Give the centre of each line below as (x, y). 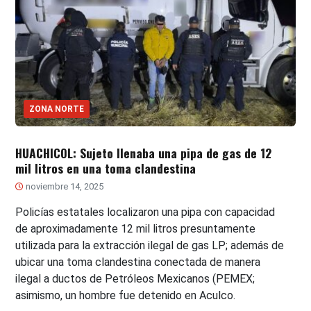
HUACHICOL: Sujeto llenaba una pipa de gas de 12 (144, 152)
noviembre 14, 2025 (64, 186)
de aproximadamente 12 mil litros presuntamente (136, 228)
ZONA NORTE (57, 109)
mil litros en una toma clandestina (106, 168)
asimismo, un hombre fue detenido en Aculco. (127, 295)
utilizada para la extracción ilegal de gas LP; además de (150, 245)
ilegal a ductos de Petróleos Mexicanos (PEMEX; (135, 278)
